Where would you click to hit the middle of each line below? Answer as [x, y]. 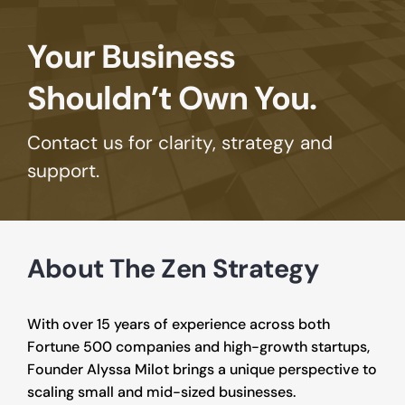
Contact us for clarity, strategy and [180, 142]
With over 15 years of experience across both [179, 324]
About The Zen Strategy [173, 268]
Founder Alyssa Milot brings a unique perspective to [202, 369]
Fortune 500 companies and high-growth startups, [198, 347]
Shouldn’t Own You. [172, 98]
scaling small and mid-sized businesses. [161, 392]
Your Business [131, 57]
